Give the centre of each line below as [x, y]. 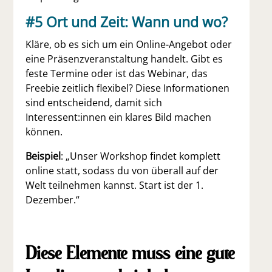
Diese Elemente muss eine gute [130, 253]
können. [44, 132]
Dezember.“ [53, 200]
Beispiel [43, 156]
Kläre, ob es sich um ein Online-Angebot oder [129, 44]
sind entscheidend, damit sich [94, 103]
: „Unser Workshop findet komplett [141, 156]
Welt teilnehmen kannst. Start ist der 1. [115, 185]
